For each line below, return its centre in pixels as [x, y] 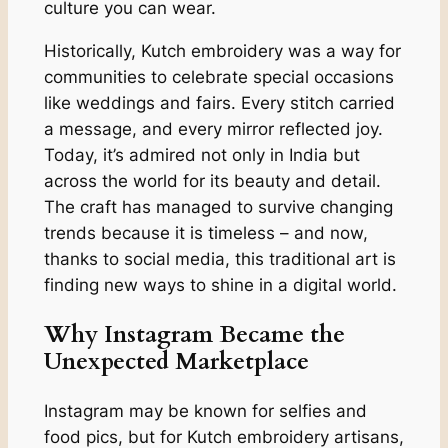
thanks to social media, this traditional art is [219, 258]
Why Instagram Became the [194, 334]
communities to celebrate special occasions [218, 76]
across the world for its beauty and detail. [212, 180]
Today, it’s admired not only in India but [201, 154]
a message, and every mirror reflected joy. [213, 128]
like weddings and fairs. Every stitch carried [219, 102]
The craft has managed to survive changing [218, 206]
